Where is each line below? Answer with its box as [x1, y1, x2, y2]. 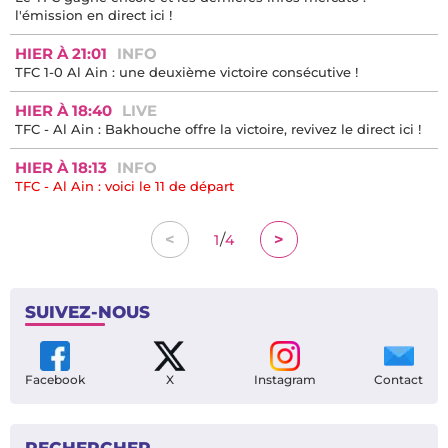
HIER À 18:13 [15, 158, 107, 178]
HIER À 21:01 [15, 44, 107, 64]
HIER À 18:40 [15, 101, 112, 121]
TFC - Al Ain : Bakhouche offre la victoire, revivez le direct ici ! [15, 121, 421, 138]
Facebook [25, 372, 85, 388]
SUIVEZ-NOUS [25, 302, 150, 323]
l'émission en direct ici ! [15, 7, 172, 24]
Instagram [254, 372, 316, 388]
